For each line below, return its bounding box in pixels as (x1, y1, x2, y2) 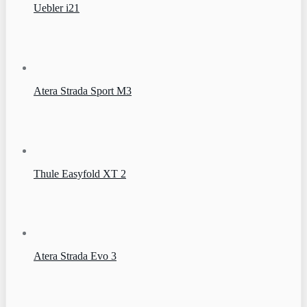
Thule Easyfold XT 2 (34, 167, 126, 180)
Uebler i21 (34, 2, 79, 14)
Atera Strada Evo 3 (34, 250, 116, 262)
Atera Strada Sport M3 (34, 85, 132, 97)
